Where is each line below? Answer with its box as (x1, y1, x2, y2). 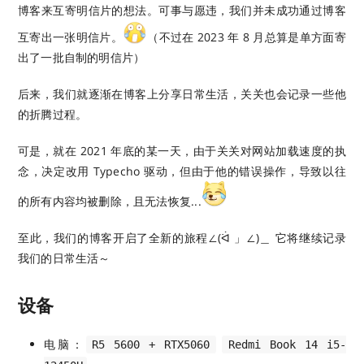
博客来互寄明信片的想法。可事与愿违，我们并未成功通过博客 (18, 2, 346, 19)
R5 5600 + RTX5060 (92, 338, 210, 352)
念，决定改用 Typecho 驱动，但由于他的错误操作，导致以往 (18, 163, 346, 180)
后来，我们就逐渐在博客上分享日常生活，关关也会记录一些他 (18, 86, 346, 102)
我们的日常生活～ (18, 250, 110, 266)
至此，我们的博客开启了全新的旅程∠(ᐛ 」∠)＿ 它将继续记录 (18, 230, 346, 246)
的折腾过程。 (18, 106, 88, 123)
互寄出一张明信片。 (18, 29, 123, 45)
